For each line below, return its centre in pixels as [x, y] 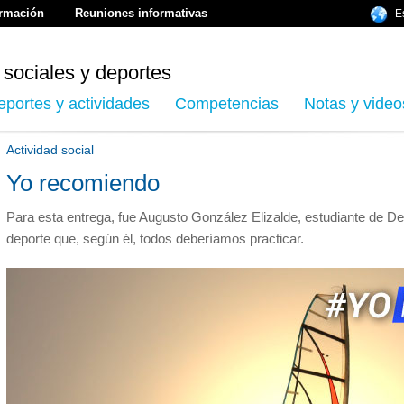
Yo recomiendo [83, 183]
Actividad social [50, 150]
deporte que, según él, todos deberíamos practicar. [155, 239]
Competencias [227, 104]
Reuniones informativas [141, 13]
